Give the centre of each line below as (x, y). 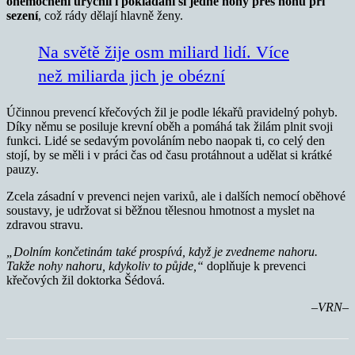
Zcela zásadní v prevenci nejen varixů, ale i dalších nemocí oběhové (176, 197)
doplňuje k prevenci (255, 266)
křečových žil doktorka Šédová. (86, 281)
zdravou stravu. (45, 225)
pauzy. (23, 170)
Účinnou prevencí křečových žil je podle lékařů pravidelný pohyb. (172, 113)
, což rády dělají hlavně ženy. (111, 16)
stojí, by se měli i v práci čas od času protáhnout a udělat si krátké (169, 155)
